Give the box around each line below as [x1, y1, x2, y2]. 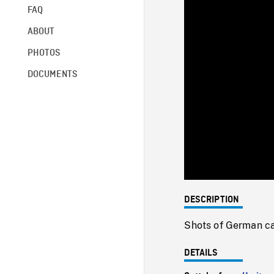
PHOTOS [27, 48, 61, 58]
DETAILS [184, 248, 218, 258]
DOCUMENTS [27, 69, 78, 80]
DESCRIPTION [184, 194, 240, 205]
